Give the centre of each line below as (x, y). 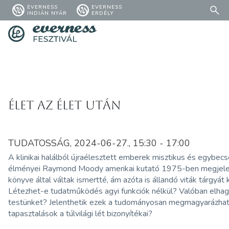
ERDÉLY (103, 13)
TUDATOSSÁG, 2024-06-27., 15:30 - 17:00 (99, 143)
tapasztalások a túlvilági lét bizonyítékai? (80, 213)
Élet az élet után (64, 105)
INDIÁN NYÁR (47, 13)
